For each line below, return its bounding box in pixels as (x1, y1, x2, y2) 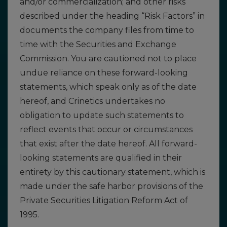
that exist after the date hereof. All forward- (20, 139, 197, 148)
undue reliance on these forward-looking (20, 68, 188, 78)
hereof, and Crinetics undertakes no (20, 96, 165, 106)
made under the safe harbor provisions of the (20, 181, 203, 191)
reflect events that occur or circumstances (20, 125, 193, 134)
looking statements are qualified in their (20, 153, 182, 163)
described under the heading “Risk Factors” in (20, 11, 205, 21)
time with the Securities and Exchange (20, 40, 176, 49)
